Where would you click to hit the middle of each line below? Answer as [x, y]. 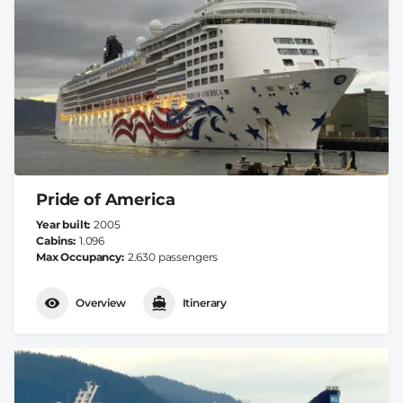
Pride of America [106, 199]
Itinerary [205, 303]
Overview [101, 303]
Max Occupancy [79, 256]
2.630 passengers [173, 256]
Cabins [55, 240]
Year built [62, 224]
